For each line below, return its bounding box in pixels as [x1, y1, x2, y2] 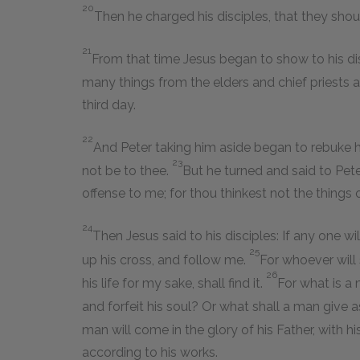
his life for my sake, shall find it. [82, 276, 266, 292]
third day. [82, 96, 136, 112]
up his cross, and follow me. [82, 252, 249, 268]
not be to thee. [82, 163, 172, 179]
